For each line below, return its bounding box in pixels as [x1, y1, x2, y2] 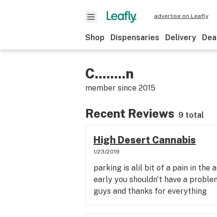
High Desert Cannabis [93, 134, 196, 146]
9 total [178, 110, 204, 120]
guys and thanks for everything [93, 186, 207, 196]
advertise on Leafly [154, 13, 208, 19]
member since [85, 83, 139, 93]
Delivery [165, 33, 196, 42]
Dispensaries [110, 33, 159, 42]
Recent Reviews [85, 107, 174, 120]
